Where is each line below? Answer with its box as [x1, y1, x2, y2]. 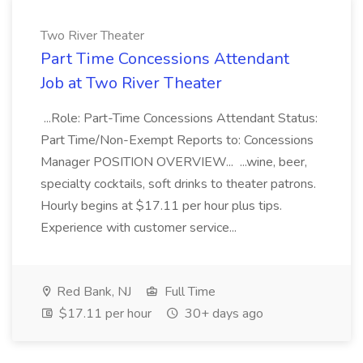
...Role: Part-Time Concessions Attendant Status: [41, 109, 318, 127]
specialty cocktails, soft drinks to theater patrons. [41, 175, 316, 193]
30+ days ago [181, 305, 263, 322]
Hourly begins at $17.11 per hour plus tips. [41, 197, 282, 215]
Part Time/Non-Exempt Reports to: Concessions [41, 131, 314, 149]
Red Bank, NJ [53, 283, 131, 301]
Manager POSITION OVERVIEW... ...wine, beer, [41, 153, 307, 171]
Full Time [161, 283, 216, 301]
